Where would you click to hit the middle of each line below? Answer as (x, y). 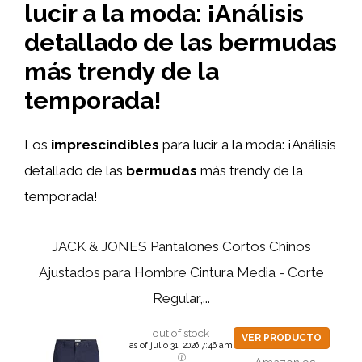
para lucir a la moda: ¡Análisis (248, 144)
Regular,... (181, 298)
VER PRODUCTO (281, 338)
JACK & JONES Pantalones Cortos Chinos (181, 246)
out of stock (181, 333)
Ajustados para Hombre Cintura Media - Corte (181, 272)
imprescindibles (105, 144)
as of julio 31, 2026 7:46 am (181, 345)
